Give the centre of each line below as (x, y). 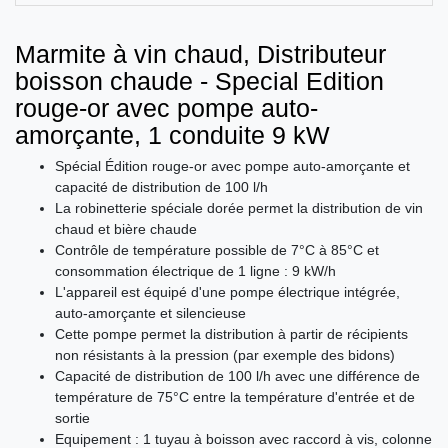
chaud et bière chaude (126, 229)
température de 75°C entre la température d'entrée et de (235, 397)
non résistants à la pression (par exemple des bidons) (225, 355)
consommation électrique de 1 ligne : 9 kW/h (195, 271)
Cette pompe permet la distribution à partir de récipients (231, 334)
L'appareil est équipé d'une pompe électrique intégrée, (227, 292)
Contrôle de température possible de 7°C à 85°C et (217, 250)
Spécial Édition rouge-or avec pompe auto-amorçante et (232, 166)
